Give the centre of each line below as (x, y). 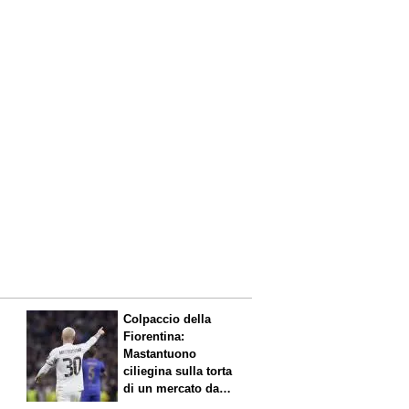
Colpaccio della (168, 320)
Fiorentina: (154, 337)
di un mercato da (172, 389)
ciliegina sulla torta (178, 372)
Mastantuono (160, 354)
